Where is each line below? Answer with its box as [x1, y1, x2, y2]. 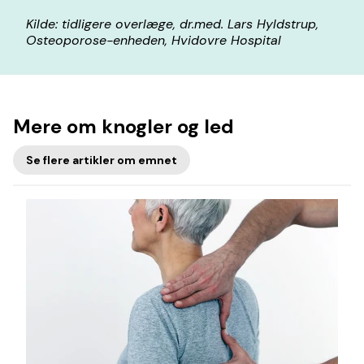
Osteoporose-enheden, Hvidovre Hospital [26, 32, 281, 49]
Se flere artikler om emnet [26, 153, 177, 167]
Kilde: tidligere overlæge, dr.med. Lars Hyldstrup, [26, 15, 318, 32]
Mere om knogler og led [13, 114, 234, 139]
